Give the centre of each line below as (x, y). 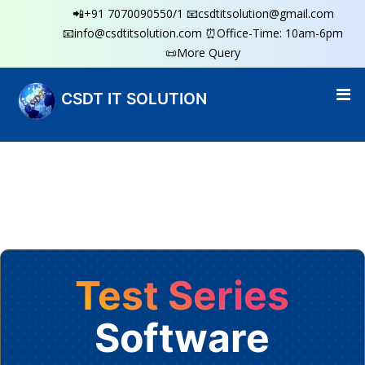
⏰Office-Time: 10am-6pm (274, 33)
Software (182, 338)
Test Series (182, 295)
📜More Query (203, 53)
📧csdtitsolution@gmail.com (260, 13)
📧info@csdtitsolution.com (132, 33)
